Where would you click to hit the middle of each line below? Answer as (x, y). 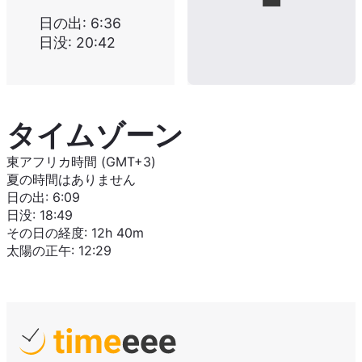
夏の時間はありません (71, 179)
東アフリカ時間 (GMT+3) (81, 162)
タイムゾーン (95, 135)
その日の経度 (45, 233)
